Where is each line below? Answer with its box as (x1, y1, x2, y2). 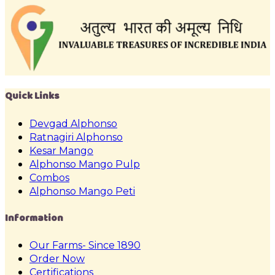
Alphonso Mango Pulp (29, 158, 140, 170)
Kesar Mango (29, 144, 93, 157)
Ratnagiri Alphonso (29, 131, 123, 143)
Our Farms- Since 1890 (29, 239, 141, 252)
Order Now (29, 253, 85, 265)
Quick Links (5, 88, 60, 104)
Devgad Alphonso (29, 117, 117, 130)
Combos (29, 171, 69, 184)
